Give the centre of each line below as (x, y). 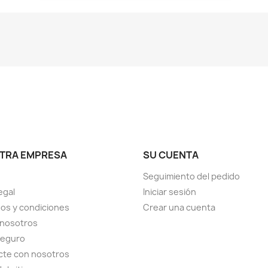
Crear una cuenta (179, 207)
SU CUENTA (171, 155)
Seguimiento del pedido (191, 176)
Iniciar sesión (170, 191)
